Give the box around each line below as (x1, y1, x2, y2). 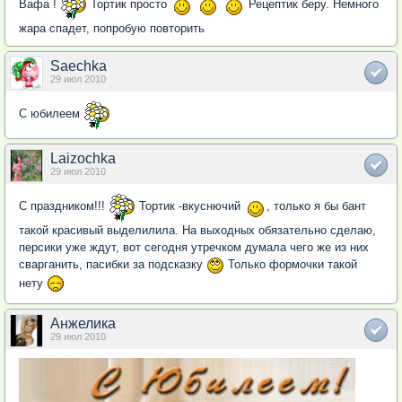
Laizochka (50, 151, 116, 167)
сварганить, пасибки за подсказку (19, 258, 206, 272)
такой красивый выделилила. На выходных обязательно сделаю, (19, 223, 376, 238)
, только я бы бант (267, 199, 366, 214)
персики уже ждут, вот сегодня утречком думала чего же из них (19, 240, 369, 255)
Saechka (50, 58, 107, 74)
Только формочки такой (224, 258, 357, 272)
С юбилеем (19, 107, 83, 121)
